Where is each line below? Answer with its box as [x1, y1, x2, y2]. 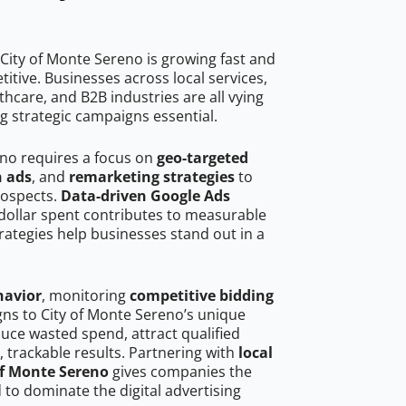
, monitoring [42, 285, 130, 306]
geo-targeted [157, 148, 248, 169]
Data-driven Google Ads [61, 186, 230, 207]
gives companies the [109, 362, 252, 382]
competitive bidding [130, 285, 274, 306]
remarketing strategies [69, 167, 235, 188]
